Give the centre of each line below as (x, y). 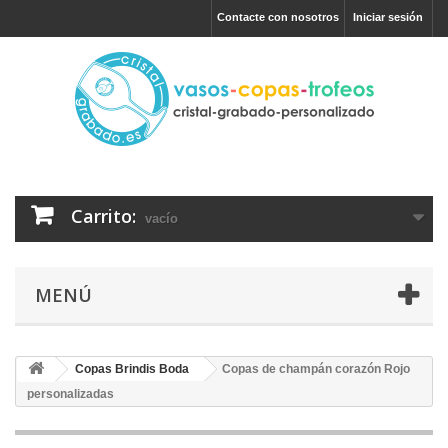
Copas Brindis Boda (132, 369)
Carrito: (103, 216)
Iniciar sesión (388, 17)
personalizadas (70, 394)
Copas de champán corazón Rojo (316, 369)
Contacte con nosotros (278, 17)
